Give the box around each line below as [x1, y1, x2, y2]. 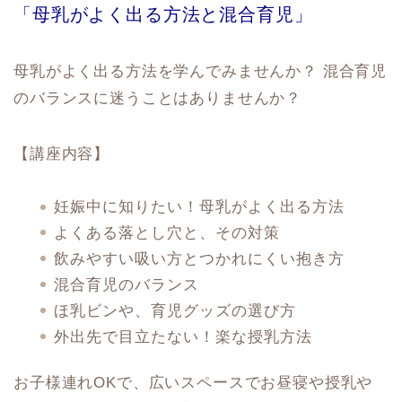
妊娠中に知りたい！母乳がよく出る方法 [54, 198, 345, 216]
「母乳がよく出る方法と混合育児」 [13, 4, 313, 25]
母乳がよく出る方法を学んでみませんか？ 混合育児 [13, 63, 388, 81]
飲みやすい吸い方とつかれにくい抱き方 [54, 249, 345, 267]
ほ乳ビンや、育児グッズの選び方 [54, 301, 296, 319]
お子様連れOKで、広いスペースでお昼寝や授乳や [13, 373, 373, 391]
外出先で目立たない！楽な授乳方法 [54, 328, 312, 345]
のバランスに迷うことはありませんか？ [13, 90, 302, 108]
